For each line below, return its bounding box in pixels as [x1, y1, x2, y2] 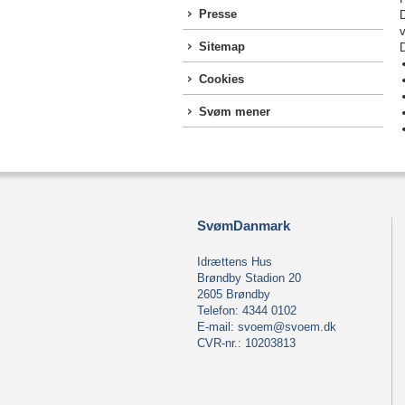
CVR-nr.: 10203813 [197, 336, 296, 350]
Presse [199, 7, 237, 21]
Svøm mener [199, 105, 270, 118]
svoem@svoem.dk [238, 320, 336, 334]
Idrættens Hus [197, 255, 272, 268]
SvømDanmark [197, 218, 290, 233]
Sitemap [199, 40, 245, 53]
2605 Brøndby [197, 287, 270, 301]
